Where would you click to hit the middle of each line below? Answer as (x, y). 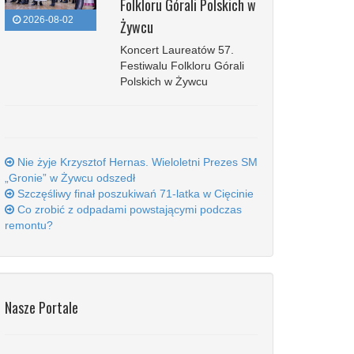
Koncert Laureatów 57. (177, 50)
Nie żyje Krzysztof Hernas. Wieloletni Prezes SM (136, 162)
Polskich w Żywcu (164, 81)
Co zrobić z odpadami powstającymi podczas (128, 209)
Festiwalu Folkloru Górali (182, 66)
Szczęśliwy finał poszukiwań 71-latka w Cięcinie (134, 194)
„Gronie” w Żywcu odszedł (70, 178)
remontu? (29, 225)
